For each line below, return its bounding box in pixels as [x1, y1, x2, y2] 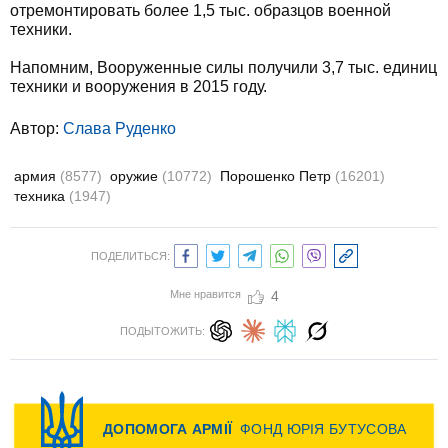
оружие [110, 168, 162, 184]
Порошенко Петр [220, 168, 335, 184]
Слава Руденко [63, 120, 176, 137]
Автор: [10, 120, 63, 137]
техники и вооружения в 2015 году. [10, 78, 267, 95]
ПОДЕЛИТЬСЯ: [90, 250, 170, 262]
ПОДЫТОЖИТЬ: [119, 325, 205, 337]
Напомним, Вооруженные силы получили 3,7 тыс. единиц [10, 59, 437, 76]
